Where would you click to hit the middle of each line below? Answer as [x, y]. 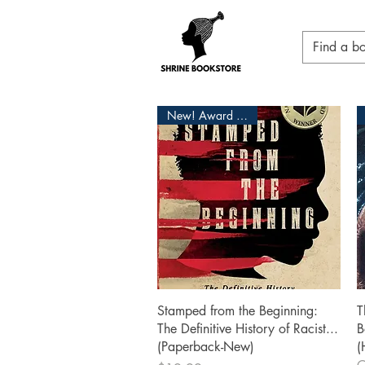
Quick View [249, 309]
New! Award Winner [242, 116]
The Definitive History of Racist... [248, 328]
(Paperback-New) [206, 346]
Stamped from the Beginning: [237, 310]
